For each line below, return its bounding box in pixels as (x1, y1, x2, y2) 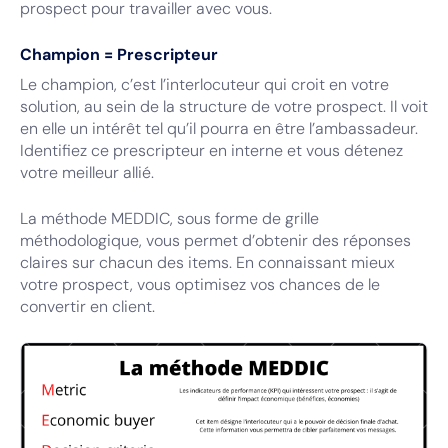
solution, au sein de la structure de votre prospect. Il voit (20, 96, 428, 117)
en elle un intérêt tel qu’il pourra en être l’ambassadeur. (20, 118, 418, 139)
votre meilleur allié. (20, 162, 154, 183)
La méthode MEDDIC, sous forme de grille (20, 208, 319, 229)
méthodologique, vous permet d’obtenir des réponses (20, 230, 411, 251)
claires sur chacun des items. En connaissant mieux (20, 252, 395, 273)
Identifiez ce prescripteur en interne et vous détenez (20, 140, 403, 161)
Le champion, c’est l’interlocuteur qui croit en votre (20, 74, 389, 95)
